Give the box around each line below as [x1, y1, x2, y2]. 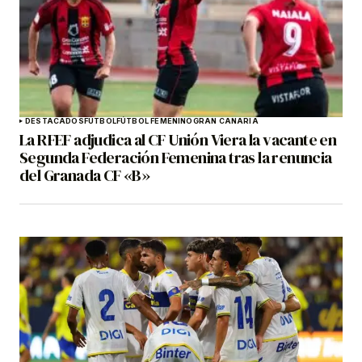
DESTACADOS [25, 116, 84, 126]
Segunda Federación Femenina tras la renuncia [19, 146, 332, 170]
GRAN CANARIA [192, 116, 259, 126]
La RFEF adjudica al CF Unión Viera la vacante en [19, 128, 337, 152]
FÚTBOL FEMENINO [116, 116, 193, 126]
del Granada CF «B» [19, 164, 150, 187]
